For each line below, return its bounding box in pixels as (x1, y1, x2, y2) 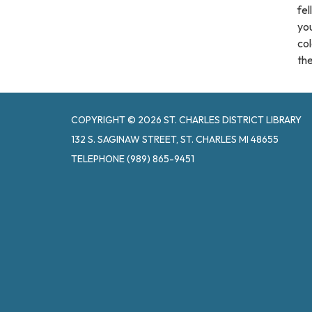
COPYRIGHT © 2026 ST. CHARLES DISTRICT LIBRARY (71, 114, 302, 126)
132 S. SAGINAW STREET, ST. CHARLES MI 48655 (71, 133, 279, 146)
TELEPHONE (71, 153, 125, 165)
